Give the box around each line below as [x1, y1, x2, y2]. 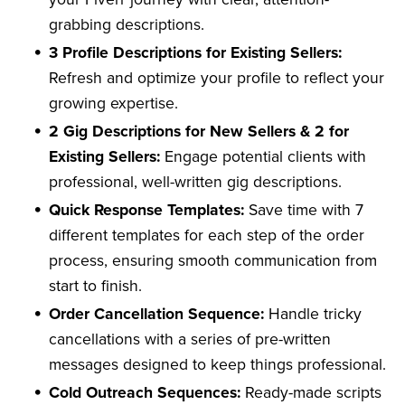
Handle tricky [264, 304, 363, 324]
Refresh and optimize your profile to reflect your [49, 68, 385, 88]
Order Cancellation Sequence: [49, 304, 265, 324]
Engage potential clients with [160, 146, 367, 166]
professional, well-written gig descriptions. [49, 172, 343, 192]
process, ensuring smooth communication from [49, 250, 378, 270]
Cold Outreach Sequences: [49, 382, 241, 402]
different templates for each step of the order [49, 225, 365, 245]
